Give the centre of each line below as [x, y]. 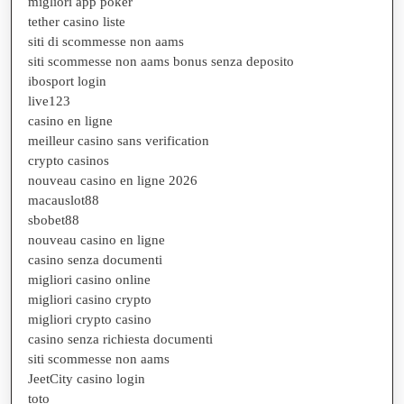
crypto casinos [69, 161]
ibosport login [67, 81]
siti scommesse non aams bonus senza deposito [161, 61]
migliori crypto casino [90, 319]
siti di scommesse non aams [106, 41]
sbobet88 [54, 220]
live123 [49, 101]
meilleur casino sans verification [119, 141]
